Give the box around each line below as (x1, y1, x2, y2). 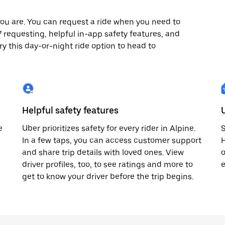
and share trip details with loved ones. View (22, 148, 184, 157)
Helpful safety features (22, 105, 119, 116)
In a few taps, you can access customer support (22, 136, 201, 145)
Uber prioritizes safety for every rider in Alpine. (22, 124, 195, 133)
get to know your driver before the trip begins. (22, 172, 193, 181)
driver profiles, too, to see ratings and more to (22, 160, 193, 169)
